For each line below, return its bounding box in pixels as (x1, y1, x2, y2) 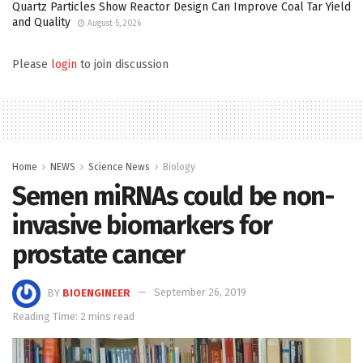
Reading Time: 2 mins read (12, 310, 135, 322)
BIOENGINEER (62, 286, 130, 299)
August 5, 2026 (85, 18, 141, 28)
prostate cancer (12, 238, 185, 270)
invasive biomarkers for (12, 209, 272, 241)
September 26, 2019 (154, 286, 246, 299)
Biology (163, 160, 195, 173)
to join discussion (77, 57, 169, 71)
